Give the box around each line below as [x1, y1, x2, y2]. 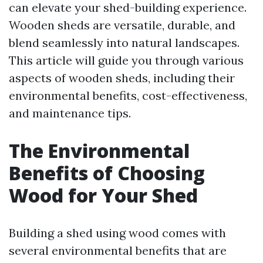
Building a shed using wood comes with [9, 225, 226, 240]
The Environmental [9, 138, 190, 163]
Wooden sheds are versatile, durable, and [9, 18, 235, 32]
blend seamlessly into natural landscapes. [9, 35, 240, 50]
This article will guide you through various [9, 53, 244, 68]
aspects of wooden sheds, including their [9, 70, 235, 85]
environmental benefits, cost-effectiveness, [9, 88, 247, 103]
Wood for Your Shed [9, 183, 198, 208]
